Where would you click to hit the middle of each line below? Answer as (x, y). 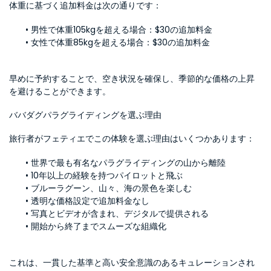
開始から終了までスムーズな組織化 (98, 226)
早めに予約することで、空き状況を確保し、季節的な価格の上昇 (132, 79)
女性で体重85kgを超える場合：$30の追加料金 (120, 42)
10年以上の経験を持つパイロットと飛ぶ (106, 175)
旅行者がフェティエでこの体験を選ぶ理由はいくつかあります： (132, 139)
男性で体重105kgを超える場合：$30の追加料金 (121, 30)
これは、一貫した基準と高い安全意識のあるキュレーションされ (132, 263)
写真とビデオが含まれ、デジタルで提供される (119, 214)
